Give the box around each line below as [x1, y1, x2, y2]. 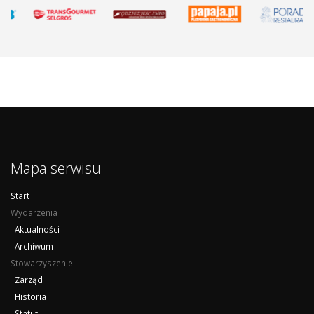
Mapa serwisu [11, 158, 101, 179]
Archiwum [11, 240, 53, 252]
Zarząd [11, 274, 43, 286]
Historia [11, 291, 46, 303]
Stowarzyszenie [11, 257, 73, 269]
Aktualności [11, 224, 60, 235]
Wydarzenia [11, 207, 57, 219]
